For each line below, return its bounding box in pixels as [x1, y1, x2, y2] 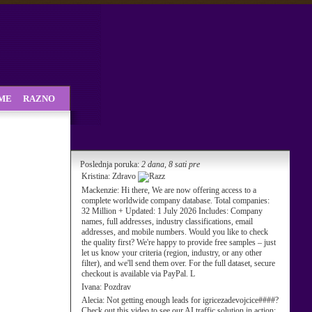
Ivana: [81, 282, 104, 292]
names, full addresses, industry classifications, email [81, 217, 253, 226]
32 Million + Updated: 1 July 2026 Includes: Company [81, 206, 263, 216]
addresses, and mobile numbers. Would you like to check [81, 227, 268, 237]
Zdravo [112, 171, 138, 181]
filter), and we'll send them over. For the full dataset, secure [81, 258, 275, 268]
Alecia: [81, 295, 107, 305]
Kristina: [81, 171, 112, 181]
